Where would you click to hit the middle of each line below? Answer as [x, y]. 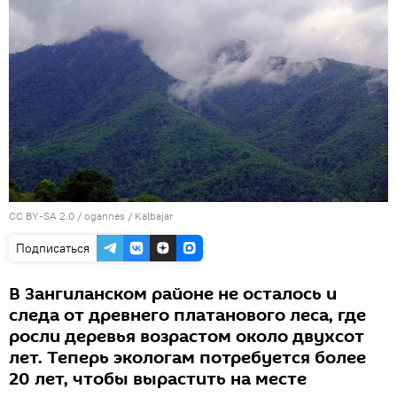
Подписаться [53, 249]
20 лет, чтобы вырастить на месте [158, 380]
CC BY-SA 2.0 [42, 216]
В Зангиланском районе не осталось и [173, 295]
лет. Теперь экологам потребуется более [187, 358]
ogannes [105, 216]
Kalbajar [154, 216]
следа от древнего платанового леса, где [187, 316]
